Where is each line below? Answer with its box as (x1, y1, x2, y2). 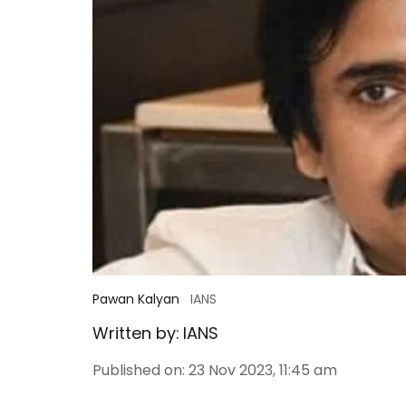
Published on (92, 360, 182, 381)
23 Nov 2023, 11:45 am (188, 360, 337, 381)
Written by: (92, 322, 179, 344)
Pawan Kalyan (92, 290, 179, 308)
